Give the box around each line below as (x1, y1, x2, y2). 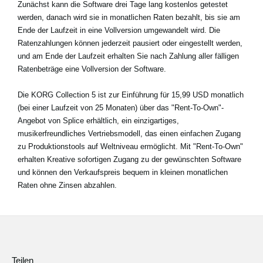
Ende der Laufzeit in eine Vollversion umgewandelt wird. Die (18, 26, 220, 35)
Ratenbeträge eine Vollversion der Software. (18, 65, 166, 74)
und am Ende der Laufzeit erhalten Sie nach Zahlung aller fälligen (18, 52, 239, 61)
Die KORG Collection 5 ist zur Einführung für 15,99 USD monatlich (18, 90, 244, 100)
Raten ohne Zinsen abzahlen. (18, 181, 117, 190)
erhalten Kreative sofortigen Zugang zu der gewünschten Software (18, 155, 241, 164)
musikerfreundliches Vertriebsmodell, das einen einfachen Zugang (18, 129, 241, 139)
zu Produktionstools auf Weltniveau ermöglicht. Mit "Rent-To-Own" (18, 142, 243, 151)
